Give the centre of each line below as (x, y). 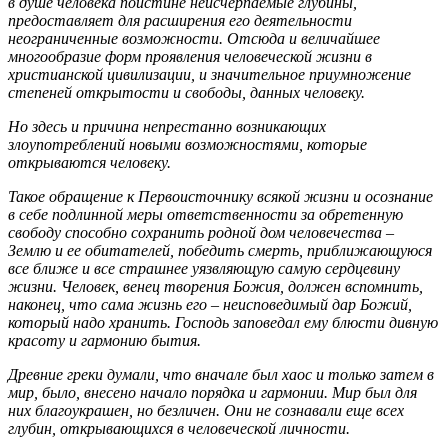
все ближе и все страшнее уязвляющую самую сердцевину (204, 268)
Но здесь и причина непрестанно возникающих (167, 126)
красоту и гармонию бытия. (104, 340)
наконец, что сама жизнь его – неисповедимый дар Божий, (210, 304)
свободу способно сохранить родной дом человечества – (201, 232)
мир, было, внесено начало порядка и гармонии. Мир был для (212, 392)
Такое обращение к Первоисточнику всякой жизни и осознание (220, 196)
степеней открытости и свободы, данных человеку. (186, 92)
